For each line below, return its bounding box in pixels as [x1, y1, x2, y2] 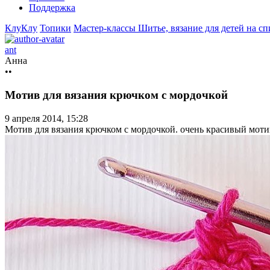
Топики [40, 23, 71, 34]
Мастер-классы [74, 23, 138, 34]
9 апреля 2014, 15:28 [5, 113, 88, 124]
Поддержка [29, 2, 75, 13]
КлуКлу [5, 23, 37, 34]
